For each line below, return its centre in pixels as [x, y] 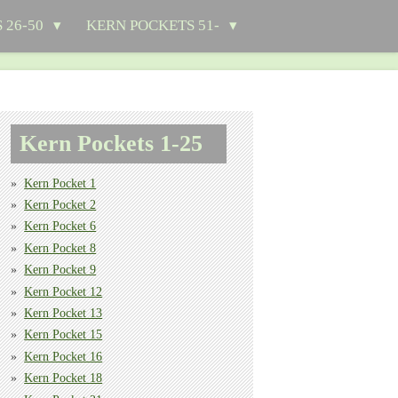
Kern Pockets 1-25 [111, 144]
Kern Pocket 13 [64, 313]
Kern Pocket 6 [60, 227]
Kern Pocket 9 [60, 270]
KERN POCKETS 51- [155, 25]
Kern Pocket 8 [60, 248]
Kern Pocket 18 [64, 378]
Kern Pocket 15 [64, 335]
